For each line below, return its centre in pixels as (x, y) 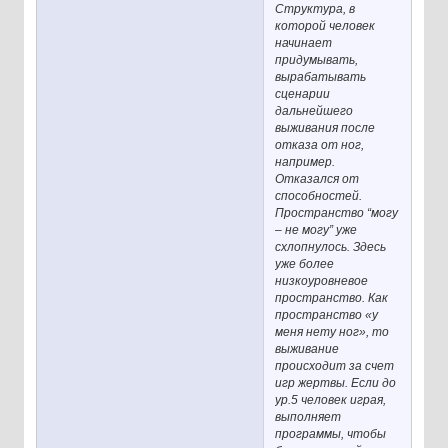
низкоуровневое (322, 281)
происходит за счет (335, 366)
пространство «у (327, 315)
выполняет (308, 417)
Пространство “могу (337, 213)
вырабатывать (321, 77)
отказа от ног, (320, 145)
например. (305, 162)
